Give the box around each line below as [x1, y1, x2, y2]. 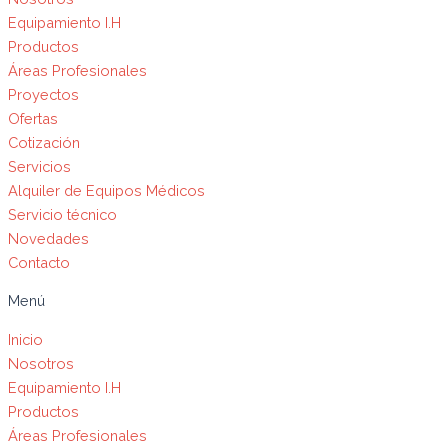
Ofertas [8, 109, 58, 127]
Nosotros [8, 354, 74, 372]
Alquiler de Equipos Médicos [8, 181, 205, 199]
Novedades [8, 229, 89, 247]
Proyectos [8, 85, 79, 103]
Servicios [8, 157, 71, 175]
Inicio [8, 330, 43, 348]
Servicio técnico [8, 205, 117, 223]
